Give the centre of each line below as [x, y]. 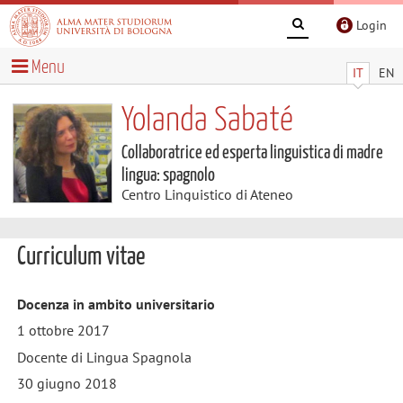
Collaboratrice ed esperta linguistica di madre [252, 152]
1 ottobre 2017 [63, 331]
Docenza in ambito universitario [116, 304]
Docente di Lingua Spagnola [104, 357]
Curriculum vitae [81, 257]
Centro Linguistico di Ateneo [207, 194]
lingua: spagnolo [168, 175]
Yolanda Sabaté [207, 121]
